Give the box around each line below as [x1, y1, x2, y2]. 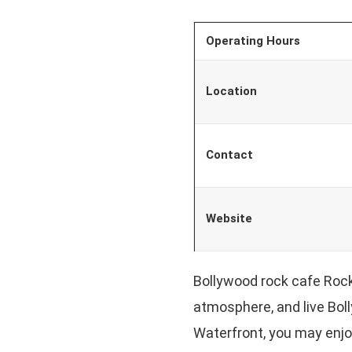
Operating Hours [205, 33, 300, 48]
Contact [205, 147, 253, 162]
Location [205, 83, 257, 98]
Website [205, 211, 252, 225]
